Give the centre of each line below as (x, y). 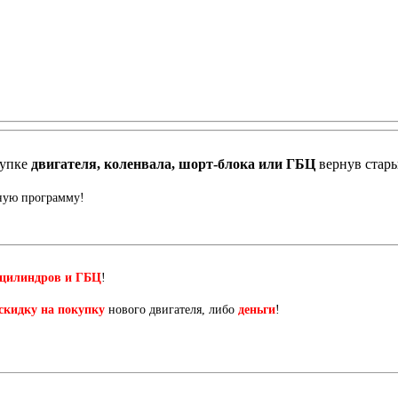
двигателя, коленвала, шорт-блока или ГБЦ (175, 164)
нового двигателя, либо (171, 310)
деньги (257, 310)
